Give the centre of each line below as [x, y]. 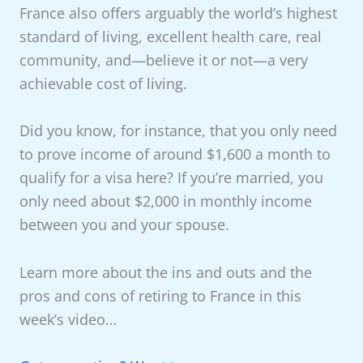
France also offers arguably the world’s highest [178, 13]
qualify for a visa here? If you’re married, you [171, 178]
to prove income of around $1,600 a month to [175, 154]
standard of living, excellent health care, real [170, 37]
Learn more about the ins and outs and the [165, 272]
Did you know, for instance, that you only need [178, 131]
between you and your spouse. [124, 225]
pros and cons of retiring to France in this [160, 295]
